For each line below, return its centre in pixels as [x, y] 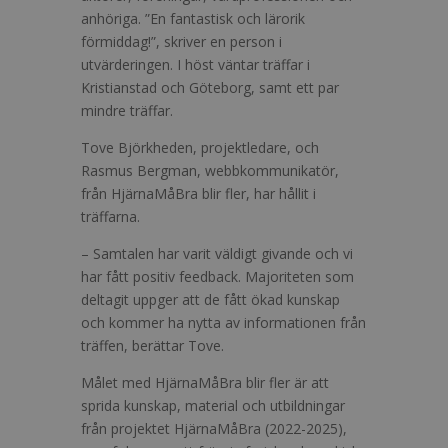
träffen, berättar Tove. [152, 345]
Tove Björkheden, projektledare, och [199, 147]
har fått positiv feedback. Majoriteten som [217, 276]
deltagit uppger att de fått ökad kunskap [210, 299]
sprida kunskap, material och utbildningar [212, 405]
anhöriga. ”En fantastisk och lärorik [192, 18]
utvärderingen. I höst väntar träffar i [195, 64]
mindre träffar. [126, 110]
